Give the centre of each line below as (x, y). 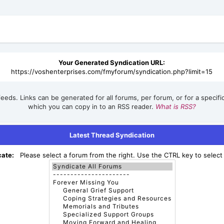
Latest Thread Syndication (112, 135)
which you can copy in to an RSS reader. (91, 106)
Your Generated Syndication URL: (112, 62)
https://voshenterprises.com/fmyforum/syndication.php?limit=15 (112, 71)
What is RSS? (175, 106)
